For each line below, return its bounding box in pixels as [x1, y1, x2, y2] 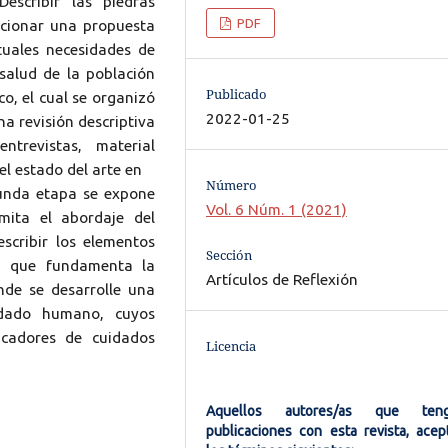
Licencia [206, 337, 257, 356]
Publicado [206, 84, 268, 103]
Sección [206, 246, 253, 265]
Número [206, 176, 258, 194]
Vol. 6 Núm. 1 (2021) [206, 201, 348, 218]
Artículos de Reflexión [206, 271, 359, 289]
